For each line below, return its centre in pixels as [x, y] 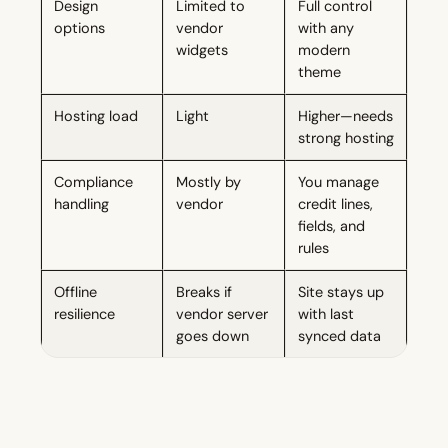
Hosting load [96, 116]
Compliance [93, 182]
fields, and [331, 226]
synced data [339, 336]
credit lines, [335, 204]
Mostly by [208, 182]
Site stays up [341, 292]
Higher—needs [345, 116]
